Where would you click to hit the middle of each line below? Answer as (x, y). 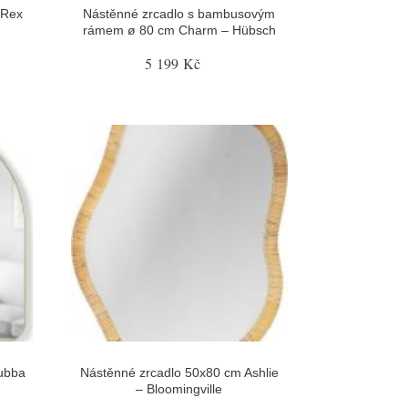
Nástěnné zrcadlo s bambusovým (179, 13)
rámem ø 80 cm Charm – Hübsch (179, 30)
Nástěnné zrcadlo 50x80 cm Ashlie (179, 372)
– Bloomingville (179, 389)
